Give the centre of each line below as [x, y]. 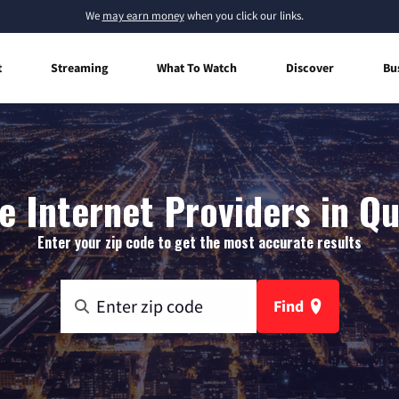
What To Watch [197, 67]
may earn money [143, 16]
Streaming [79, 67]
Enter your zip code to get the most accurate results [199, 242]
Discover [310, 67]
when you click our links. [244, 16]
